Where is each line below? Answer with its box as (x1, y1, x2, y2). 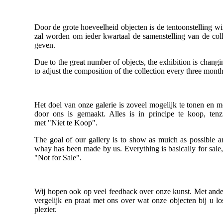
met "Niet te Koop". (34, 118, 98, 127)
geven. (34, 41, 55, 50)
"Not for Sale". (34, 153, 82, 162)
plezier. (34, 205, 57, 214)
